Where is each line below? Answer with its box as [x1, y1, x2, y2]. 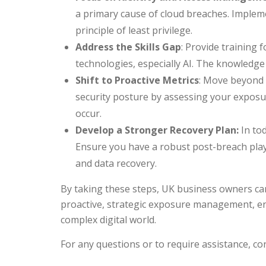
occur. [75, 107, 102, 120]
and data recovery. [75, 157, 157, 170]
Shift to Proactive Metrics [75, 74, 199, 87]
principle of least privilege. [75, 24, 192, 37]
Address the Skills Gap [75, 40, 181, 53]
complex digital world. [61, 213, 156, 226]
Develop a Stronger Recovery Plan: [75, 123, 239, 137]
